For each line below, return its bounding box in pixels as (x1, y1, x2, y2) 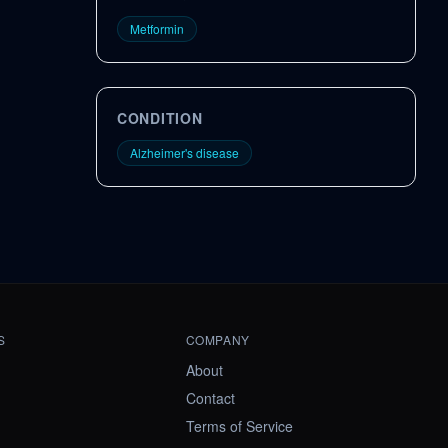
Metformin (130, 20, 184, 37)
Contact (185, 388, 235, 408)
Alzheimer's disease (130, 144, 239, 161)
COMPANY (185, 331, 250, 348)
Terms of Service (185, 416, 293, 436)
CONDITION (117, 108, 203, 128)
